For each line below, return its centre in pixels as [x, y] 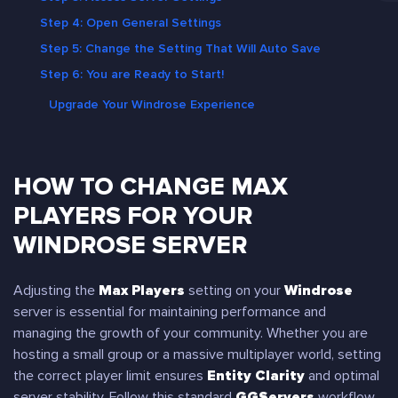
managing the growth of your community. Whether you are [191, 333]
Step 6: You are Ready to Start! [132, 74]
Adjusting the [56, 291]
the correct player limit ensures [110, 376]
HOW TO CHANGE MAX [151, 187]
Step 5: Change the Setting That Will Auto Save [180, 48]
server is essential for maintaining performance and [170, 312]
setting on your [235, 291]
